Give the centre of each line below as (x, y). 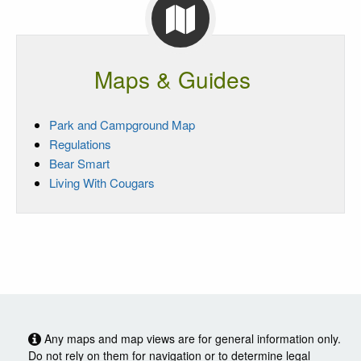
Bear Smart (79, 163)
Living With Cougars (102, 182)
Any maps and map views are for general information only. (191, 338)
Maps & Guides (172, 79)
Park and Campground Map (122, 124)
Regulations (80, 143)
